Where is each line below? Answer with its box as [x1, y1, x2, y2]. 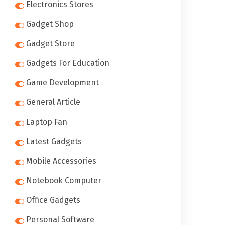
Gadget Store [26, 39, 75, 48]
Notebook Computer [26, 176, 101, 185]
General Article [26, 97, 80, 107]
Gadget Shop [26, 19, 74, 29]
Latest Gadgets [26, 137, 82, 146]
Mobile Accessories [26, 156, 96, 166]
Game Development [26, 78, 99, 87]
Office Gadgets [26, 195, 80, 205]
